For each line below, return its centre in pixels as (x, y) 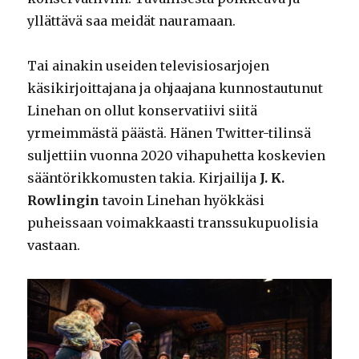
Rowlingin (64, 201)
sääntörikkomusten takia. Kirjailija (144, 178)
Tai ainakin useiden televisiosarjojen (149, 66)
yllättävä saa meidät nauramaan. (132, 21)
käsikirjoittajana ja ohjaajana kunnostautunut (175, 89)
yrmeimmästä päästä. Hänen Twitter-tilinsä (169, 133)
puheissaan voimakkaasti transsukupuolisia (173, 223)
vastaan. (54, 246)
